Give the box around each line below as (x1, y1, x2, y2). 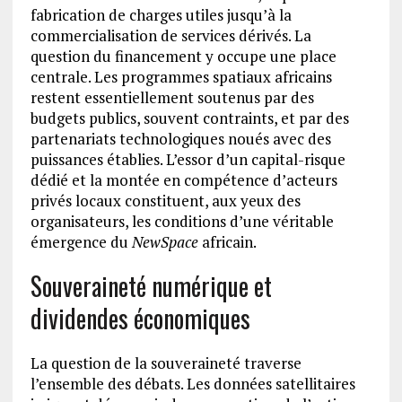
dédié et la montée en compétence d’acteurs (30, 170, 337, 191)
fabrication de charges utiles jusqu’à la (30, 4, 292, 26)
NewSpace (131, 232, 198, 253)
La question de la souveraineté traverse (30, 353, 301, 374)
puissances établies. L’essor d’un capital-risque (30, 149, 345, 170)
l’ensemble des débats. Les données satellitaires (30, 373, 355, 395)
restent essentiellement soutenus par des (30, 87, 314, 109)
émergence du (30, 232, 132, 253)
